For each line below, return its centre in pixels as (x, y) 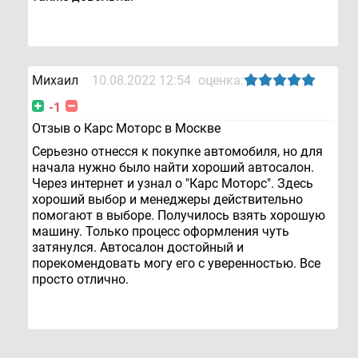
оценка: (221, 80)
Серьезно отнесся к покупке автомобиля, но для (177, 151)
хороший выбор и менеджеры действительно (167, 199)
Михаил (55, 80)
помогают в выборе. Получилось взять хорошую (179, 215)
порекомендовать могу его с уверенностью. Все (176, 263)
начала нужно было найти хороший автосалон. (173, 167)
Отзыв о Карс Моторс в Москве (126, 128)
